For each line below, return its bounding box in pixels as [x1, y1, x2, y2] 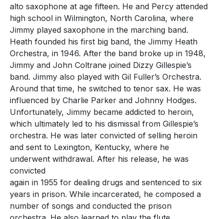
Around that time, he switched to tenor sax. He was [10, 83, 201, 93]
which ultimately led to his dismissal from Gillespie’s [10, 118, 198, 129]
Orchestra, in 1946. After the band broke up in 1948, [10, 48, 206, 58]
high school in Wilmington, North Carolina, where [10, 13, 194, 23]
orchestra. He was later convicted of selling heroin [10, 130, 197, 140]
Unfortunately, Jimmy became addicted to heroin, [10, 107, 194, 117]
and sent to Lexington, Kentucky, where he [10, 142, 169, 152]
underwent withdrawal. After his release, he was [10, 153, 189, 164]
